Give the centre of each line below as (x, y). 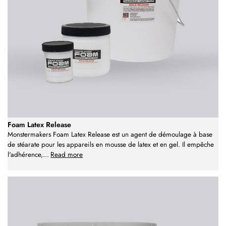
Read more (67, 155)
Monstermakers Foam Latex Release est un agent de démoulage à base (110, 135)
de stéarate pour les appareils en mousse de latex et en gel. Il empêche (111, 145)
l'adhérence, (25, 155)
